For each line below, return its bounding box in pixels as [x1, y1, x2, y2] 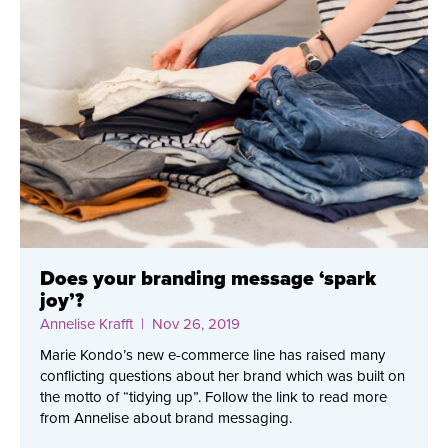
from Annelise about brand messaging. [40, 409, 292, 428]
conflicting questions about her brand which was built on [40, 367, 405, 386]
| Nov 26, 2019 [133, 315, 240, 334]
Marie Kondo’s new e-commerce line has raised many [40, 346, 385, 365]
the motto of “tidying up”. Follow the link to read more [40, 388, 387, 407]
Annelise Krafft [40, 315, 133, 334]
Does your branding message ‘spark [40, 267, 376, 292]
